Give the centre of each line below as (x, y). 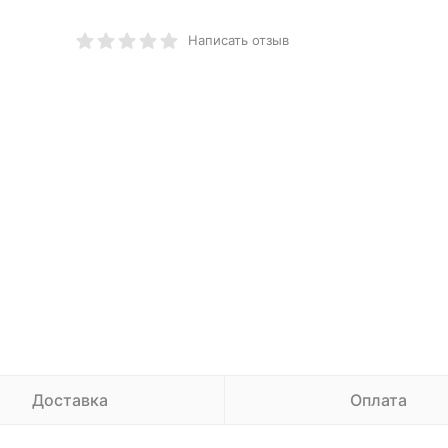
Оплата (378, 400)
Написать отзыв (238, 40)
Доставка (69, 400)
